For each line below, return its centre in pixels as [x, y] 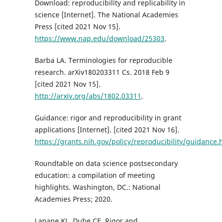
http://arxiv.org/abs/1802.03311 [88, 96]
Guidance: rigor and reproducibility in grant [108, 118]
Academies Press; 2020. [73, 199]
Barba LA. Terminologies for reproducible [103, 60]
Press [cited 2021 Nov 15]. [77, 27]
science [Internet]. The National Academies [106, 15]
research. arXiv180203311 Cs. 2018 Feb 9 [102, 72]
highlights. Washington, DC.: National [97, 187]
